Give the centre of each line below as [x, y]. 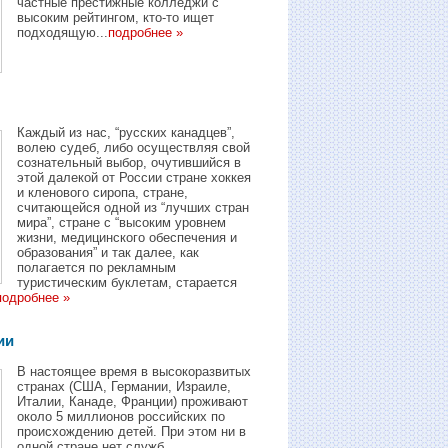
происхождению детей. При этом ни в [131, 432]
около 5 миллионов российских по [121, 417]
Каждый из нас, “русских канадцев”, [126, 132]
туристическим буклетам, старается [127, 282]
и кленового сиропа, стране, [102, 192]
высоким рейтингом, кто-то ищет [115, 17]
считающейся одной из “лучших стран [133, 207]
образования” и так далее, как [108, 252]
